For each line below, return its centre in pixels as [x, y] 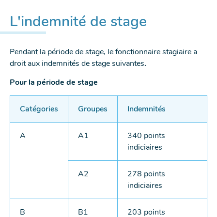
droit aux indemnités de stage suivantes [77, 64]
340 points [146, 136]
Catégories [39, 109]
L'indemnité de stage [78, 22]
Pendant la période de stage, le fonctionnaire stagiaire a [103, 52]
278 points [146, 174]
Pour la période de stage [54, 83]
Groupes [93, 109]
